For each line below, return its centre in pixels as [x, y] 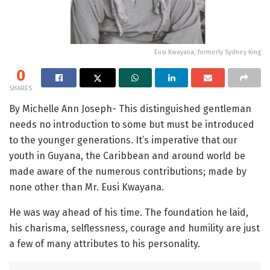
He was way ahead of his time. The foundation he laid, [129, 212]
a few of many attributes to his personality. [105, 243]
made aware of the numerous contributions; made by [128, 171]
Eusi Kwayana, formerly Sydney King [208, 52]
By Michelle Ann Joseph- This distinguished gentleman [130, 108]
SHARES [20, 88]
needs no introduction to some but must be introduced [132, 124]
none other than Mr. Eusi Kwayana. [86, 187]
